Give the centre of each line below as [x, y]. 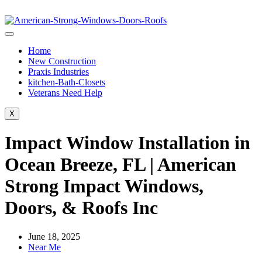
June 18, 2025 [54, 236]
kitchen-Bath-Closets [67, 82]
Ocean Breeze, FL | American [120, 165]
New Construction [62, 61]
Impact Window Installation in [127, 143]
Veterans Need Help [65, 93]
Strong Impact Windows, [104, 186]
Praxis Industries [58, 72]
